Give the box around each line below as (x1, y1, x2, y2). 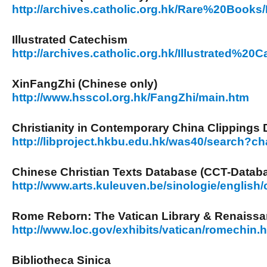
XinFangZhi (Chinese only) (12, 77, 157, 90)
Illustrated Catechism (12, 33, 128, 46)
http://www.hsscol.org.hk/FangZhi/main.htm (12, 91, 249, 104)
